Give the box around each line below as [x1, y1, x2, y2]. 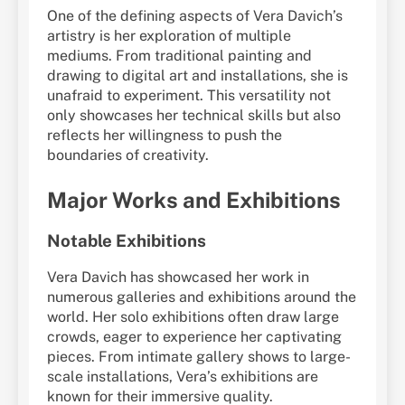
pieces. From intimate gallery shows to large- [47, 347, 351, 365]
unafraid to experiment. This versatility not [47, 87, 331, 105]
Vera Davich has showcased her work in [47, 268, 309, 286]
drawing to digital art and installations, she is [47, 67, 348, 85]
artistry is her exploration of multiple [47, 27, 291, 45]
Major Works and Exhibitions [47, 187, 341, 213]
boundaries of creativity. [47, 146, 209, 165]
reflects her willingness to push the [47, 127, 282, 145]
